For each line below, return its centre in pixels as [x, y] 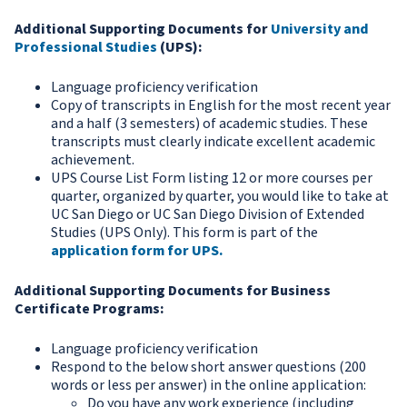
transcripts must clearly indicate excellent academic [213, 142]
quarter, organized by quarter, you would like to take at [220, 197]
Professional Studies [86, 48]
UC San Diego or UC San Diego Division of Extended [208, 215]
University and [320, 30]
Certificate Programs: [89, 309]
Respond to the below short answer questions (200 [208, 367]
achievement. [93, 160]
